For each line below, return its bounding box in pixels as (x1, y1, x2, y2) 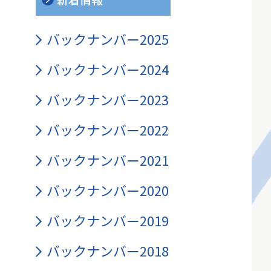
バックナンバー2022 (47, 120, 169, 139)
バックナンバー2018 (47, 241, 169, 260)
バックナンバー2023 (47, 90, 169, 109)
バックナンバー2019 (47, 211, 169, 230)
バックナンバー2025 (47, 29, 169, 48)
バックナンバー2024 (47, 59, 169, 79)
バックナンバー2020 (47, 180, 169, 200)
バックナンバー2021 (47, 150, 169, 169)
